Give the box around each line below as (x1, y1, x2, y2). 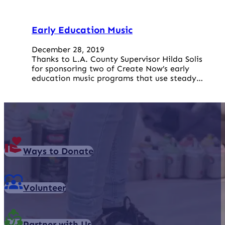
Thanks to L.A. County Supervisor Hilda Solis (32, 54, 202, 64)
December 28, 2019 (32, 45, 104, 55)
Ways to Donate (23, 146, 93, 157)
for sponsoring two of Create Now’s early (32, 64, 189, 74)
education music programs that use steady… (32, 73, 203, 83)
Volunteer (23, 182, 66, 194)
